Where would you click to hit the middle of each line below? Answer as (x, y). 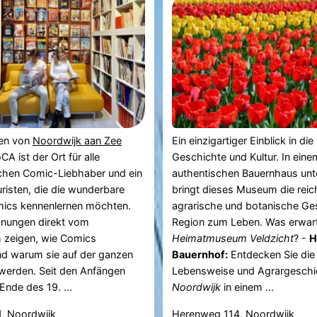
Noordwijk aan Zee (77, 141)
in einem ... (248, 287)
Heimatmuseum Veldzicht (233, 238)
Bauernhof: (200, 255)
